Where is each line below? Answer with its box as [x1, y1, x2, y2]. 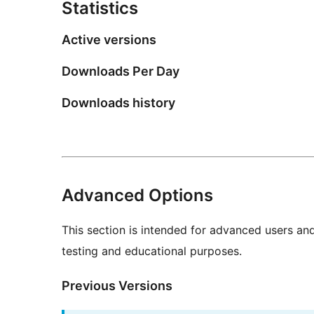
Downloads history [62, 95, 175, 110]
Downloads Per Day [62, 64, 179, 79]
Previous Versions [62, 278, 172, 293]
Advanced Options [62, 184, 213, 205]
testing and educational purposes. [62, 243, 242, 258]
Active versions [62, 32, 156, 48]
